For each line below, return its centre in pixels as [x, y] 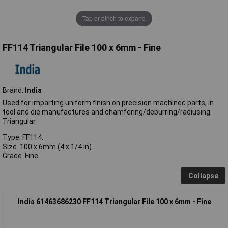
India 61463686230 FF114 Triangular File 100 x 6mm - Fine [114, 201]
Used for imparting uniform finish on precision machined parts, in [108, 103]
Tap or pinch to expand [114, 18]
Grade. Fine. [21, 155]
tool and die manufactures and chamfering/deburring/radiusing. [107, 112]
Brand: [14, 90]
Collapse [203, 175]
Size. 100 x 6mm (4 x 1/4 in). [48, 146]
